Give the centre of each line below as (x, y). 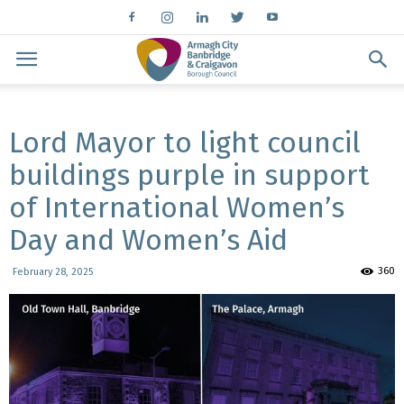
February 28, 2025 (53, 272)
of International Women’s (177, 207)
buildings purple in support (189, 175)
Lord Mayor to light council (185, 142)
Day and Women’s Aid (148, 240)
